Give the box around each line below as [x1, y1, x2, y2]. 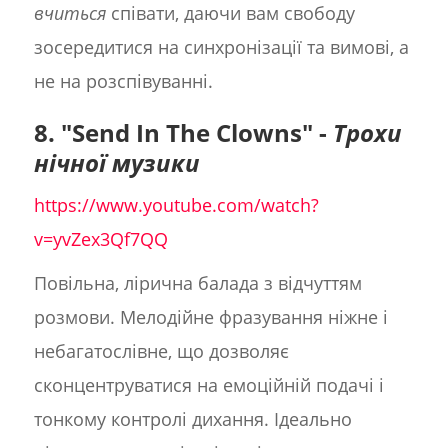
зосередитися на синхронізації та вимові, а [33, 35, 409, 60]
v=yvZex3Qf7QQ [33, 227, 168, 252]
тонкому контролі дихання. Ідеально [33, 407, 352, 432]
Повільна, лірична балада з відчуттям [33, 271, 362, 296]
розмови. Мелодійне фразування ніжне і [33, 305, 388, 330]
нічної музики [33, 146, 200, 180]
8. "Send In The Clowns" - [33, 116, 333, 150]
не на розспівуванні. [33, 69, 213, 94]
